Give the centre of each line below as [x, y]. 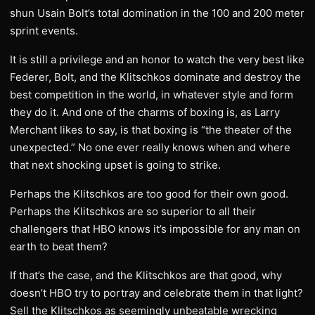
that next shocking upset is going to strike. [115, 165]
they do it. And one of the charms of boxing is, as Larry [145, 112]
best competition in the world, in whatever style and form [152, 95]
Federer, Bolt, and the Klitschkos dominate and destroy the [155, 77]
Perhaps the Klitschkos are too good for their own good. [149, 194]
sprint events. [44, 31]
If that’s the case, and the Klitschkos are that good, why [146, 275]
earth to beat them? [59, 246]
